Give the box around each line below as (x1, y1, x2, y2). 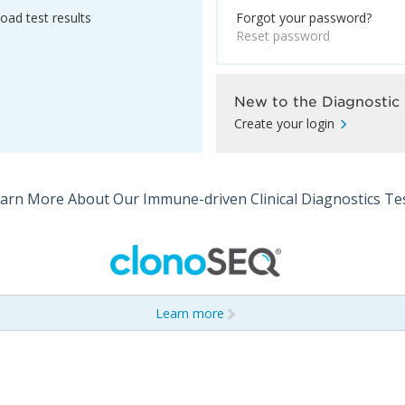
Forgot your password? (236, 9, 372, 26)
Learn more (155, 305, 224, 322)
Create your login (234, 115, 334, 132)
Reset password (236, 27, 330, 44)
